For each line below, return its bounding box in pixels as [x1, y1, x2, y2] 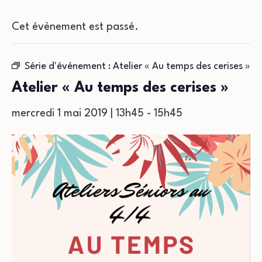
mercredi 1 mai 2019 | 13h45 [12, 108, 144, 119]
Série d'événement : [25, 61, 113, 71]
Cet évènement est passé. [12, 22, 139, 32]
